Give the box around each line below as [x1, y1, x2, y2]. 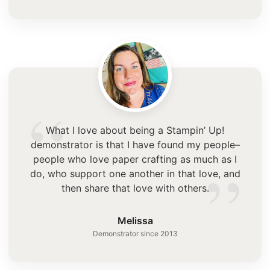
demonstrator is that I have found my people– [30, 138, 240, 151]
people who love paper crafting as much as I [33, 152, 237, 165]
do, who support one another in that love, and [30, 167, 240, 180]
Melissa [117, 214, 153, 227]
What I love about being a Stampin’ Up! [46, 124, 224, 136]
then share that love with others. [61, 181, 209, 194]
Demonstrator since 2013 [92, 228, 178, 238]
